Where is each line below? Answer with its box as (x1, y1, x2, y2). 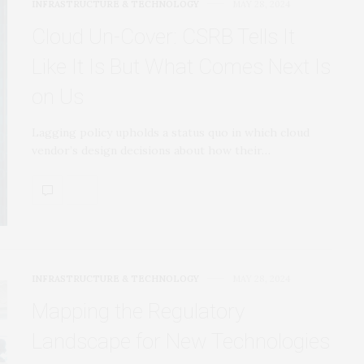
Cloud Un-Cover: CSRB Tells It (32, 24, 295, 49)
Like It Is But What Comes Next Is (32, 54, 331, 79)
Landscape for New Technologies (32, 328, 330, 353)
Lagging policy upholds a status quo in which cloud (32, 124, 310, 140)
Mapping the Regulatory (32, 298, 245, 323)
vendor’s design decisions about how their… (32, 142, 271, 158)
